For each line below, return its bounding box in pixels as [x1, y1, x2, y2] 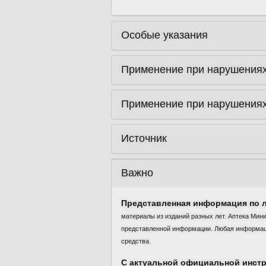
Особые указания [121, 29, 208, 41]
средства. [121, 237, 151, 245]
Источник [121, 132, 167, 144]
